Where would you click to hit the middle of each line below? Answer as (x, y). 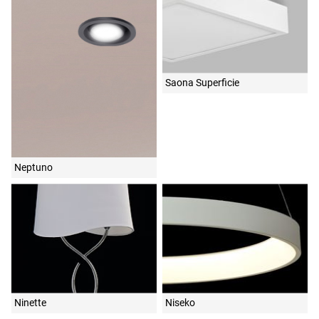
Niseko (180, 303)
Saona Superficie (202, 83)
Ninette (30, 303)
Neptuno (33, 167)
